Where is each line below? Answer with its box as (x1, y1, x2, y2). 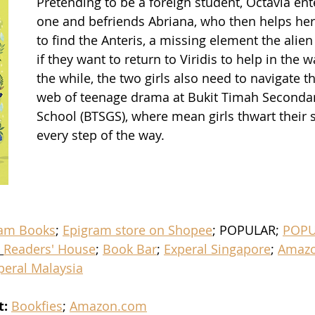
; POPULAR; (212, 221, 283, 238)
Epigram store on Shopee (63, 221, 212, 238)
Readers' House (4, 240, 96, 257)
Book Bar (103, 240, 157, 257)
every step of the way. (37, 126, 165, 143)
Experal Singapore (164, 240, 271, 257)
